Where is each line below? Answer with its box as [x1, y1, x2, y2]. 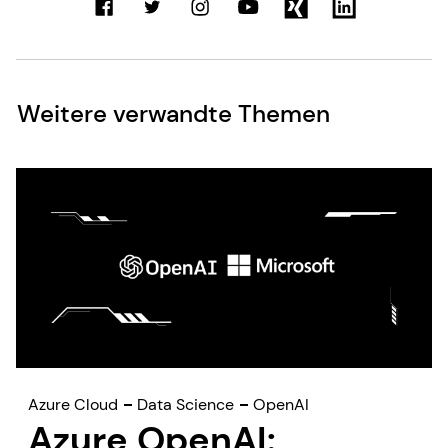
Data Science [137, 394, 234, 415]
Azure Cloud [28, 394, 118, 415]
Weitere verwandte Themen [17, 98, 330, 129]
